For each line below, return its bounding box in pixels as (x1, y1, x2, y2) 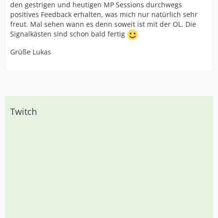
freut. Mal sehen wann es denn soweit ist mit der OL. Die (10, 19, 196, 29)
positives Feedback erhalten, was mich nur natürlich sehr (10, 10, 198, 19)
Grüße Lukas (10, 47, 51, 56)
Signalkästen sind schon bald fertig (10, 29, 127, 39)
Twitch (10, 106, 37, 117)
